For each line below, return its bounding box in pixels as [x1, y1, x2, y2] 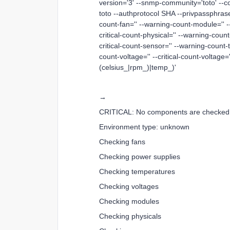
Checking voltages [99, 182, 159, 190]
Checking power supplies [99, 152, 180, 161]
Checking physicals [99, 212, 161, 220]
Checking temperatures [99, 167, 175, 176]
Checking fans [99, 138, 145, 146]
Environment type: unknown [99, 123, 189, 131]
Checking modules [99, 197, 159, 205]
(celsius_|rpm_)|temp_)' [99, 63, 176, 71]
